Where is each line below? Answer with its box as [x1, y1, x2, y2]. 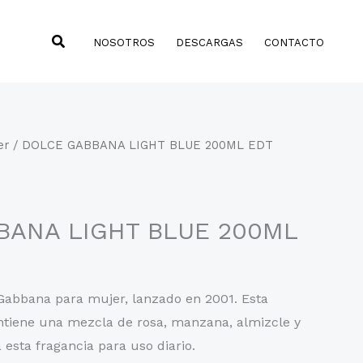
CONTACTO [264, 36, 324, 49]
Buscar [50, 30, 99, 48]
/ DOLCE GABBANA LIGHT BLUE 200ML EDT [9, 138, 273, 152]
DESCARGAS [176, 36, 243, 49]
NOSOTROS [93, 36, 155, 49]
